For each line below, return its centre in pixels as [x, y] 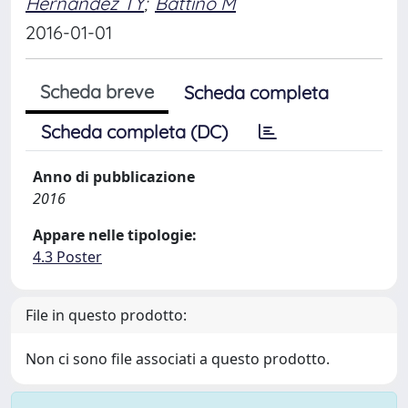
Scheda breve [97, 92]
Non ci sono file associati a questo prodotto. [178, 359]
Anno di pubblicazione [114, 177]
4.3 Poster [67, 257]
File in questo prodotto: [106, 315]
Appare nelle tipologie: [115, 235]
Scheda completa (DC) [134, 132]
